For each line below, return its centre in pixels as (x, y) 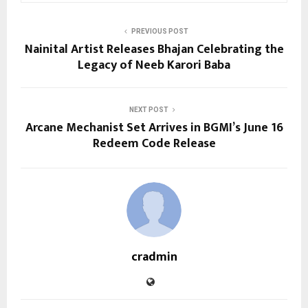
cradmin (154, 257)
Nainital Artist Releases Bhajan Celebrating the (154, 49)
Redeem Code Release (154, 143)
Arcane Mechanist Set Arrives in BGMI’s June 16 (154, 128)
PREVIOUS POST (159, 31)
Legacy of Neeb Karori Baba (154, 65)
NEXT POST (148, 109)
